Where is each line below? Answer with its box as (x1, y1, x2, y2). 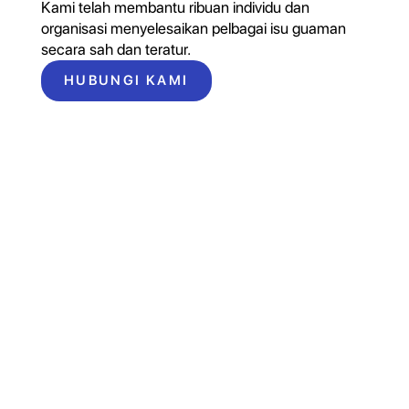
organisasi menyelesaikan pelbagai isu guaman (40, 18, 346, 37)
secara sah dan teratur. (40, 39, 191, 58)
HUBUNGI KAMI (63, 71, 189, 89)
